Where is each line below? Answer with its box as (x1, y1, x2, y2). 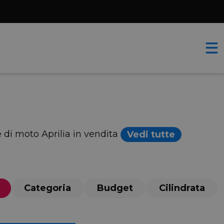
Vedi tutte (127, 129, 175, 140)
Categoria (24, 182, 71, 193)
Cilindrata (159, 182, 205, 193)
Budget (97, 182, 133, 193)
